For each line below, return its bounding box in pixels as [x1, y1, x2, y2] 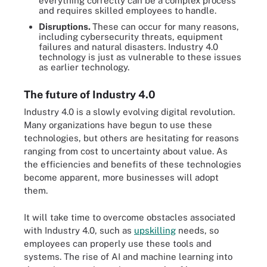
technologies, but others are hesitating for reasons [24, 133, 239, 143]
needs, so [176, 225, 219, 235]
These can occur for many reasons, [92, 21, 239, 32]
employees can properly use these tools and [24, 238, 212, 249]
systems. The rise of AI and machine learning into [24, 251, 232, 262]
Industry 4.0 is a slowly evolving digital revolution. [24, 107, 235, 117]
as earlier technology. [39, 62, 129, 72]
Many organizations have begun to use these [24, 120, 212, 130]
